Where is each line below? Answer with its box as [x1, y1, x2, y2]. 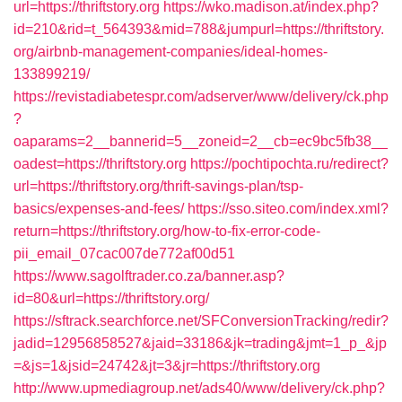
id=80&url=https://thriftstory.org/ [13, 291, 209, 306]
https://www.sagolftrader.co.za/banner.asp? [13, 268, 284, 284]
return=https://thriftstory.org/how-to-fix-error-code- [13, 223, 320, 239]
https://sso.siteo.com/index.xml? [188, 201, 389, 216]
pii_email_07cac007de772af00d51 [13, 246, 235, 261]
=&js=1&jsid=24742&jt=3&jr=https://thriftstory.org [13, 358, 320, 373]
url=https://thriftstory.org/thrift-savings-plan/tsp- [13, 179, 303, 194]
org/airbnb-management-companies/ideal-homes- [13, 44, 328, 59]
